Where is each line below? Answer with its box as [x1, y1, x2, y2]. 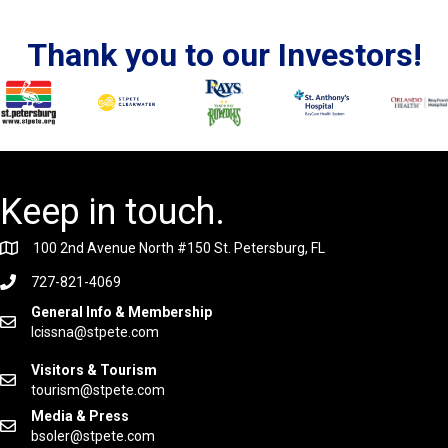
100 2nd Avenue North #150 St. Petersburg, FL [33, 239, 325, 256]
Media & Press [31, 407, 129, 424]
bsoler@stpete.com [31, 427, 155, 444]
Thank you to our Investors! [26, 35, 422, 74]
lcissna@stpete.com [31, 323, 159, 340]
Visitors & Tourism [31, 361, 157, 378]
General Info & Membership [31, 303, 215, 320]
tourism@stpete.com [31, 381, 165, 398]
